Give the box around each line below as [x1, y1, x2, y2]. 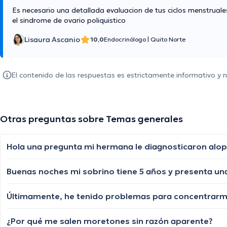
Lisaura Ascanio [24, 35, 80, 45]
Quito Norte [150, 35, 185, 44]
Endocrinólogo [104, 35, 147, 44]
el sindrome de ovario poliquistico [12, 16, 126, 25]
